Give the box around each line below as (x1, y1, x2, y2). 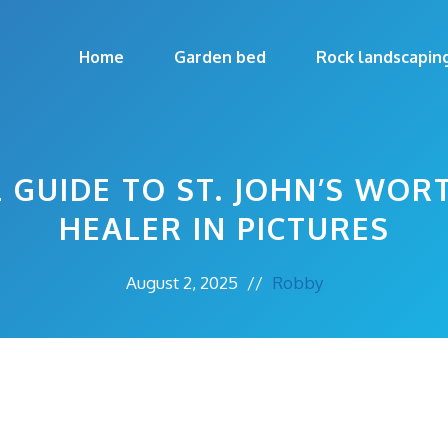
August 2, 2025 (125, 272, 238, 293)
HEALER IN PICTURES (58, 209, 390, 247)
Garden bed (174, 47, 266, 67)
